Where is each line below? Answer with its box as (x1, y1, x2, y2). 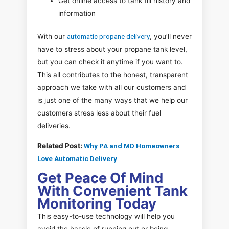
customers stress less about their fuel (37, 109, 161, 118)
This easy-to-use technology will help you (37, 212, 175, 221)
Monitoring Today (37, 195, 156, 213)
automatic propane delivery (67, 32, 150, 41)
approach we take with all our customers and (37, 83, 186, 92)
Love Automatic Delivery (37, 154, 117, 163)
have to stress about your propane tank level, (37, 45, 187, 54)
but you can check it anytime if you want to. (37, 58, 183, 66)
